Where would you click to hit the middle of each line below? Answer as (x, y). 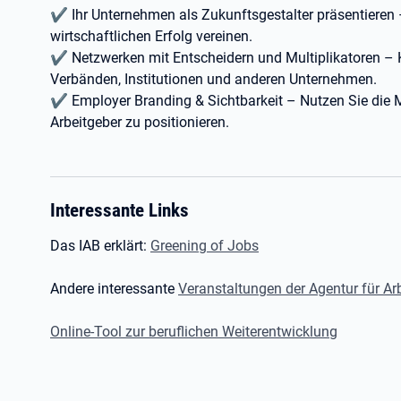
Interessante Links (119, 210)
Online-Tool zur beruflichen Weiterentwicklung (194, 332)
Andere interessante (114, 289)
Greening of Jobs (205, 246)
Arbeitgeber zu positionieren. (140, 122)
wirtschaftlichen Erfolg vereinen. (151, 36)
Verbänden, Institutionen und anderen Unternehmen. (213, 79)
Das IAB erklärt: (100, 246)
